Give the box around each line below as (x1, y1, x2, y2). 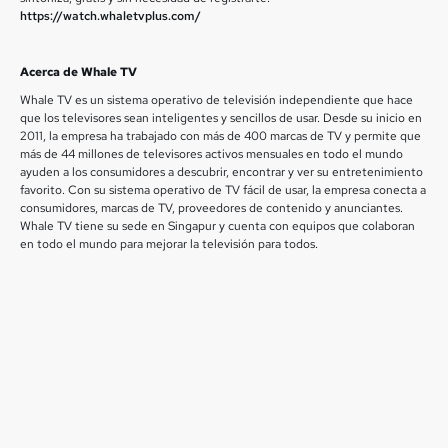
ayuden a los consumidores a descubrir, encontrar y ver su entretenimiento (20, 164, 423, 180)
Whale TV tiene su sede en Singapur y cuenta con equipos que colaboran (20, 218, 415, 234)
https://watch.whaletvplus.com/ (20, 8, 201, 24)
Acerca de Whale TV (20, 64, 137, 80)
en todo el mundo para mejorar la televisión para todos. (20, 236, 318, 252)
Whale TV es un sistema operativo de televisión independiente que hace (20, 92, 413, 108)
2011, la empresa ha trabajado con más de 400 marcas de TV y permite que (20, 128, 421, 144)
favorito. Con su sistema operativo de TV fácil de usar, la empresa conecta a (20, 182, 426, 198)
